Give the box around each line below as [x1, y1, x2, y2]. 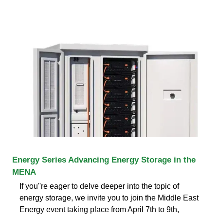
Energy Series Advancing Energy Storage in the [12, 155, 196, 164]
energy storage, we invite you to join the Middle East [19, 193, 199, 202]
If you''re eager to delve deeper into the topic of [19, 182, 179, 190]
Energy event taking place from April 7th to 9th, [19, 205, 179, 214]
